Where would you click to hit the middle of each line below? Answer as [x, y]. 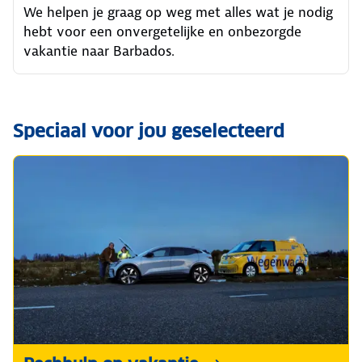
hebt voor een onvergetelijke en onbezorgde [162, 31]
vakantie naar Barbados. [99, 51]
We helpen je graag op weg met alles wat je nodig [178, 12]
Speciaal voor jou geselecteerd [149, 130]
